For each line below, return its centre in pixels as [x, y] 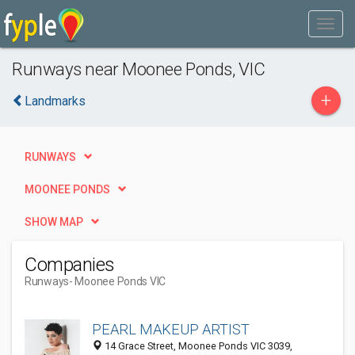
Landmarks [55, 101]
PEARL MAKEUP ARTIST [171, 329]
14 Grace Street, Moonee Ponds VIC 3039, [197, 346]
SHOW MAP [54, 222]
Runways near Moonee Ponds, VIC [139, 69]
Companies [70, 265]
